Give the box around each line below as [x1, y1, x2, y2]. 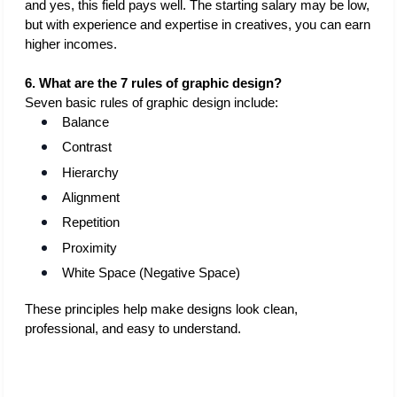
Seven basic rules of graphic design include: [25, 95, 278, 110]
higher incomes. [25, 36, 121, 51]
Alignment [62, 191, 121, 206]
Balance [62, 114, 110, 129]
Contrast [62, 140, 113, 155]
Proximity [62, 240, 118, 255]
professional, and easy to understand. [25, 322, 241, 337]
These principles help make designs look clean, [25, 302, 298, 317]
